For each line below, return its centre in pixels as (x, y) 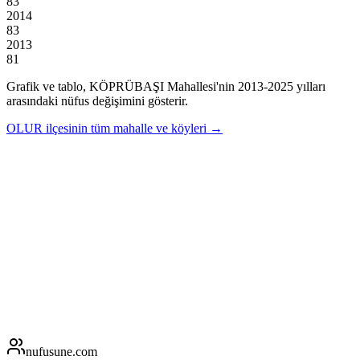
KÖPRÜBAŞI (127, 86)
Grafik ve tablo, (48, 86)
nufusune (49, 351)
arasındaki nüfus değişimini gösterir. (97, 100)
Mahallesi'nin (199, 86)
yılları (309, 86)
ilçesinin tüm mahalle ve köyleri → (134, 128)
